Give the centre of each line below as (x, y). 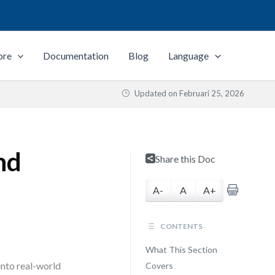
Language (189, 56)
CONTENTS (180, 226)
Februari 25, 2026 (212, 93)
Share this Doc (185, 159)
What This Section (181, 250)
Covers (159, 265)
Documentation (76, 56)
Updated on (156, 93)
